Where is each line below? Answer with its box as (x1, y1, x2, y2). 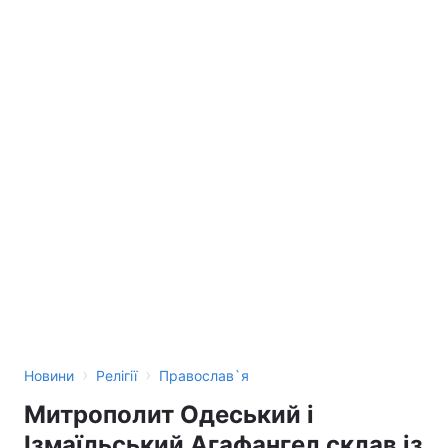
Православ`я (159, 367, 249, 384)
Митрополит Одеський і (24, 400, 314, 429)
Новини (24, 367, 74, 384)
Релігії (96, 367, 137, 384)
